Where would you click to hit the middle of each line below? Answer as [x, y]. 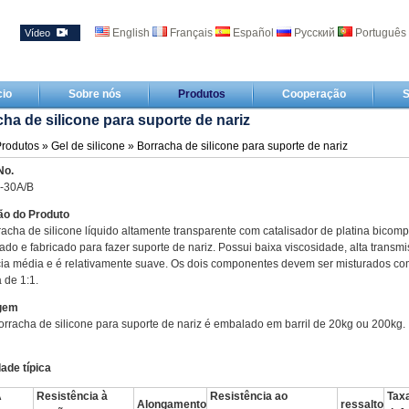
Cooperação [314, 94]
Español [253, 33]
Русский [314, 33]
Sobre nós [94, 94]
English [131, 33]
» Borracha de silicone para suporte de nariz [236, 146]
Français [191, 33]
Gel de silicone [88, 146]
